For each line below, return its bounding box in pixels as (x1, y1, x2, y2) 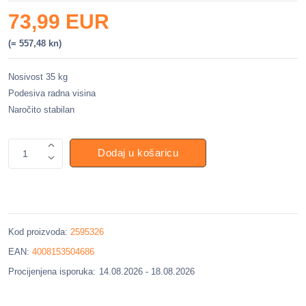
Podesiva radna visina (8, 88, 96, 98)
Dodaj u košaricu (98, 147, 178, 158)
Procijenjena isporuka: (8, 266, 96, 277)
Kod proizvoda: (8, 227, 70, 237)
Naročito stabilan (8, 105, 74, 115)
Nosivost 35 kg (8, 72, 68, 82)
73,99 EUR (8, 10, 109, 33)
